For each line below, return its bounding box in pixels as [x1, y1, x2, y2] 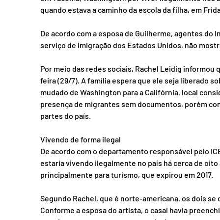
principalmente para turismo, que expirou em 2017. [40, 169, 213, 179]
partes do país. [40, 110, 91, 120]
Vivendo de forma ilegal [40, 134, 121, 144]
